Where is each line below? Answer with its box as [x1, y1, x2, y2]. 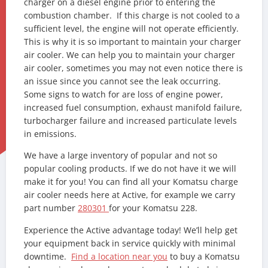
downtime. [24, 250, 71, 262]
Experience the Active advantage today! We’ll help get [24, 224, 237, 236]
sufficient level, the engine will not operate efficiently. [24, 23, 239, 35]
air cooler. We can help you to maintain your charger [24, 49, 235, 61]
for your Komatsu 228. [109, 202, 197, 214]
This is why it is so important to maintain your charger [24, 36, 241, 48]
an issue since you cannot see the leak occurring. [24, 75, 221, 87]
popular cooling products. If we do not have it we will [24, 163, 236, 175]
